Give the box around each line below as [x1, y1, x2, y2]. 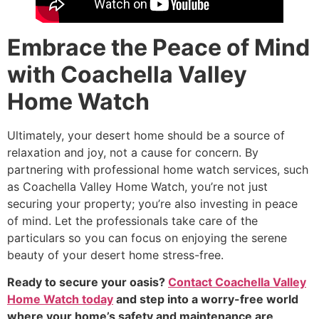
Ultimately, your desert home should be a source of [7, 128, 285, 143]
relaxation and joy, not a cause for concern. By [7, 145, 258, 160]
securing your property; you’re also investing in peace [7, 197, 298, 211]
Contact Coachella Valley [168, 275, 306, 290]
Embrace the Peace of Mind [7, 33, 310, 62]
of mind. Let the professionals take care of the [7, 214, 258, 229]
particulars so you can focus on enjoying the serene [7, 231, 287, 246]
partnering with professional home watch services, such [7, 162, 308, 177]
